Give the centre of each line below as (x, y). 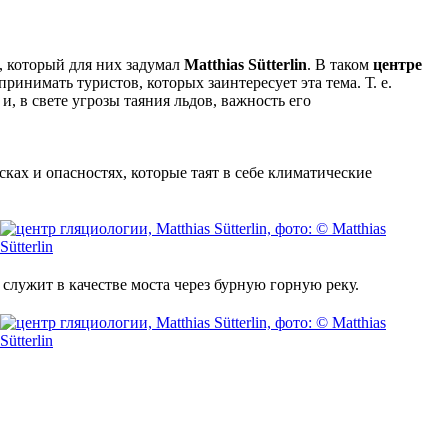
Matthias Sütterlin (245, 64)
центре (397, 64)
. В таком (340, 64)
